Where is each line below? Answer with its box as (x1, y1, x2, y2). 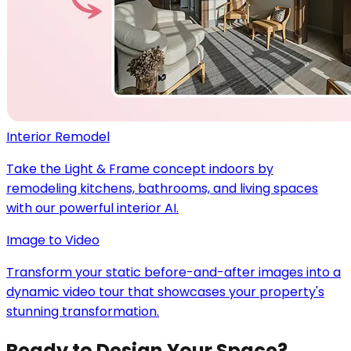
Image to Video (6, 231, 100, 250)
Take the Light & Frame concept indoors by (6, 160, 273, 179)
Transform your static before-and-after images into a (6, 263, 341, 282)
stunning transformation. (6, 302, 159, 321)
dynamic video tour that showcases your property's (6, 283, 324, 302)
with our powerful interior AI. (6, 199, 179, 218)
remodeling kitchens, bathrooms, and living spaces (6, 179, 318, 198)
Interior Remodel (6, 128, 110, 147)
